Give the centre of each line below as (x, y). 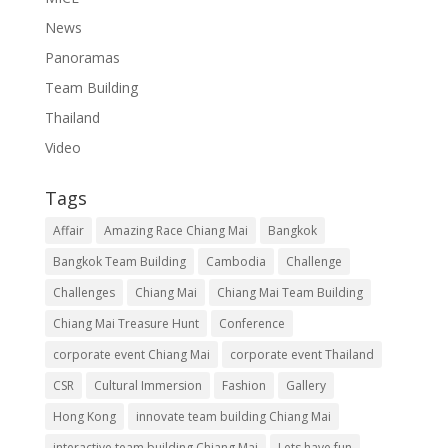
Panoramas (82, 57)
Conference (251, 323)
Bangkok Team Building (119, 261)
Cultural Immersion (147, 385)
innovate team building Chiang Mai (233, 416)
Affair (68, 230)
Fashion (243, 385)
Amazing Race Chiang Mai (175, 230)
